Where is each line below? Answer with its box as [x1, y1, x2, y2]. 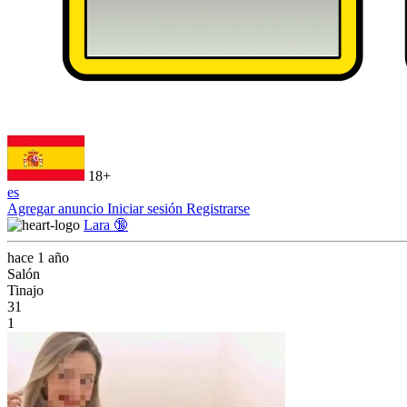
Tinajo [7, 283, 44, 298]
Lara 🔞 [84, 217, 128, 233]
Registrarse [186, 201, 250, 216]
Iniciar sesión [107, 201, 186, 216]
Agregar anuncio [7, 201, 107, 216]
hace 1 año [7, 250, 69, 265]
